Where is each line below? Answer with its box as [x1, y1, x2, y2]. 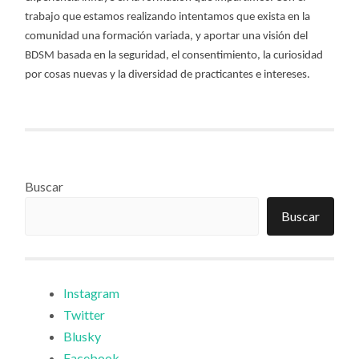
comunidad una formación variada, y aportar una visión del [25, 30, 309, 42]
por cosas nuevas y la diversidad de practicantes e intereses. [25, 68, 311, 81]
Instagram [63, 284, 120, 301]
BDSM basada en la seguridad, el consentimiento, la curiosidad [25, 49, 324, 62]
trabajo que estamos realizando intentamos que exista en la [25, 10, 311, 23]
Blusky [63, 328, 102, 344]
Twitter [63, 306, 106, 322]
